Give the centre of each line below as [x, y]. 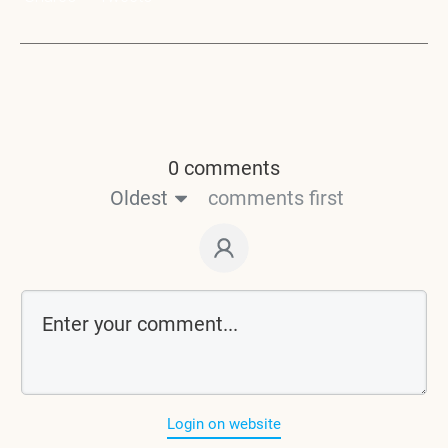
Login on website [224, 423]
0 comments [224, 167]
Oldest [138, 197]
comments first [275, 197]
